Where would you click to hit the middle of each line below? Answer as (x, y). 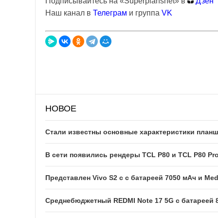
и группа (145, 13)
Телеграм (110, 13)
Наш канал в (69, 13)
